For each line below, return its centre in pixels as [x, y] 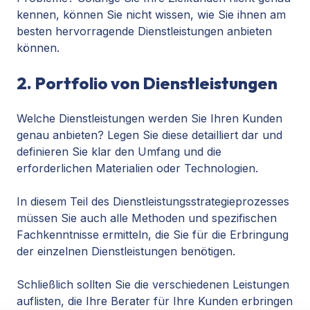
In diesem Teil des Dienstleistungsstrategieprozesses [153, 202]
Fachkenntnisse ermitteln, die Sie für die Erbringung [153, 235]
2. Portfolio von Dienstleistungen [147, 83]
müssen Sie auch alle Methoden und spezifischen [147, 218]
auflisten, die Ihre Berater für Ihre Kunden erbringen [155, 301]
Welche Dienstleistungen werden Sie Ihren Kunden [149, 119]
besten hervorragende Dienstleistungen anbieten [144, 31]
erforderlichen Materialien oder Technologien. [137, 168]
